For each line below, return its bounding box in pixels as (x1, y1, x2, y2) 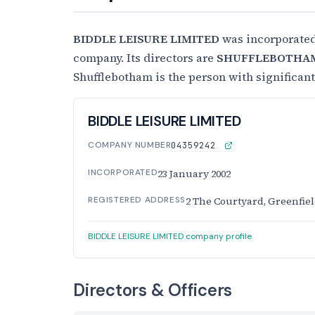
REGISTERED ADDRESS (88, 193, 186, 205)
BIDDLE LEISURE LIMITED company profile (88, 230, 252, 242)
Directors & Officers (73, 278, 233, 301)
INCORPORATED (88, 166, 158, 178)
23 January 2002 (157, 166, 231, 181)
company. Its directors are (73, 49, 217, 65)
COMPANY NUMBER (88, 139, 172, 150)
